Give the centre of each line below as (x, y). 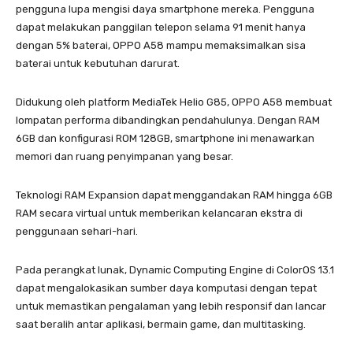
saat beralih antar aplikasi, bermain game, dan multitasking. (161, 324)
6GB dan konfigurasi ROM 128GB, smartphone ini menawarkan (165, 138)
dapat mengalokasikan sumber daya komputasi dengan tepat (166, 288)
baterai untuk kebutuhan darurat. (98, 63)
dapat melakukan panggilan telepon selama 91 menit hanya (161, 27)
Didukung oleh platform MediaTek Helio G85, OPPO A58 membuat (174, 102)
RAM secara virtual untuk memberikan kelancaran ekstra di (159, 213)
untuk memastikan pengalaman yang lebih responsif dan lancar (171, 306)
